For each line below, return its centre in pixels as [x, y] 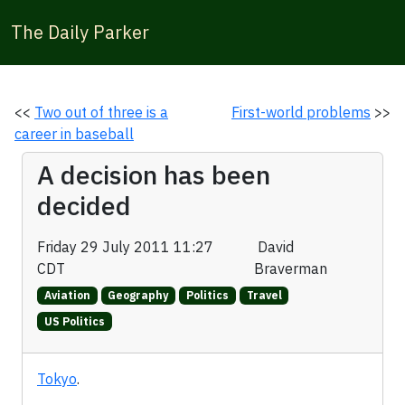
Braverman [290, 268]
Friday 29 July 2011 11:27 [125, 247]
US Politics [74, 321]
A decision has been [154, 175]
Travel [264, 296]
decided [84, 206]
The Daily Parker [80, 32]
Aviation [67, 296]
